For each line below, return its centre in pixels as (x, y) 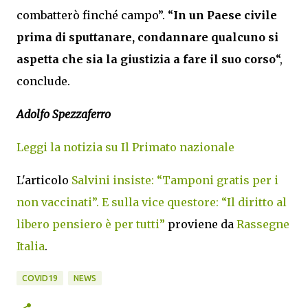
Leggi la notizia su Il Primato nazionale (125, 147)
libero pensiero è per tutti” (91, 224)
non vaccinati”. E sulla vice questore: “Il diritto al (152, 202)
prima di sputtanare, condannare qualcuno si (147, 37)
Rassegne (263, 224)
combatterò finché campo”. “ (95, 15)
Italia (31, 246)
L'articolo (44, 180)
